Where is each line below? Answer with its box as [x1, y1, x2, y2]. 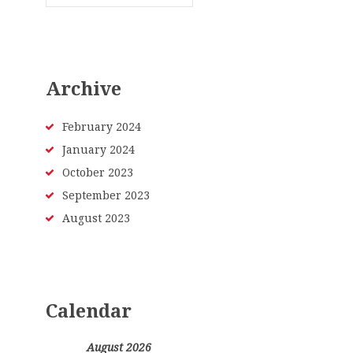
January [61, 143, 110, 156]
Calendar [45, 300, 132, 323]
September [61, 188, 124, 202]
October [61, 165, 108, 179]
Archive [45, 77, 121, 100]
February [61, 120, 116, 133]
